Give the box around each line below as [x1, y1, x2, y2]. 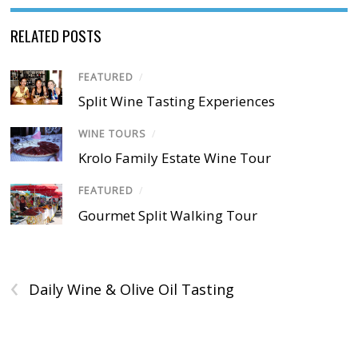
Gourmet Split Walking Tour [78, 205, 258, 225]
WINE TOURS [78, 127, 147, 141]
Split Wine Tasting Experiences [78, 92, 276, 111]
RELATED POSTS [10, 23, 102, 46]
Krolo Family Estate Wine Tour [78, 149, 272, 168]
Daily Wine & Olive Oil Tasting [29, 279, 235, 299]
